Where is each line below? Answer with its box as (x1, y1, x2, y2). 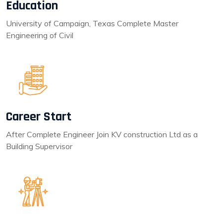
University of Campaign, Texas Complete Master (6, 18, 178, 28)
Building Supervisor (6, 141, 72, 151)
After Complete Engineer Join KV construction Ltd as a (6, 129, 198, 139)
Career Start (6, 109, 71, 125)
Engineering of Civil (6, 30, 73, 40)
